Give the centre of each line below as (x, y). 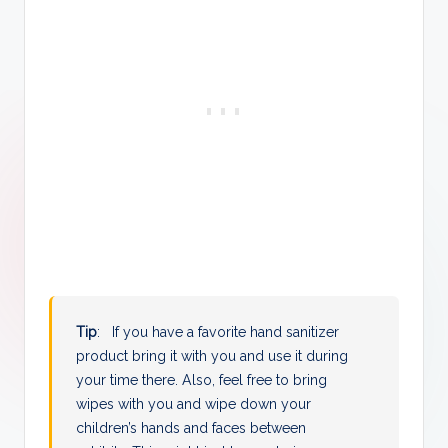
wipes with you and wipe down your (194, 404)
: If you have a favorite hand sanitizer (218, 332)
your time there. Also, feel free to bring (202, 380)
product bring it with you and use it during (212, 356)
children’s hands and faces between (191, 428)
